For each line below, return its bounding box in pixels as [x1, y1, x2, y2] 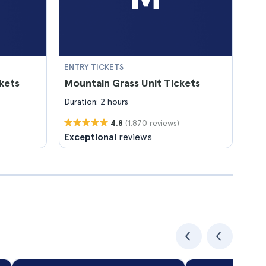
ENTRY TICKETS [64, 62, 123, 72]
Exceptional [64, 131, 116, 142]
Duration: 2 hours [64, 97, 128, 106]
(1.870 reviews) [125, 118, 179, 128]
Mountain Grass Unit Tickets [64, 77, 200, 89]
